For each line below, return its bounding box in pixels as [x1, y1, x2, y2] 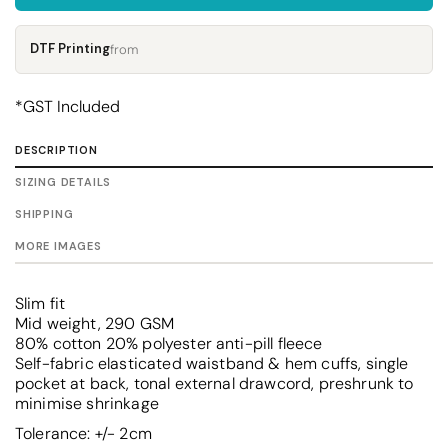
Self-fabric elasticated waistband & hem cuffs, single [15, 352, 409, 374]
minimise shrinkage [15, 392, 159, 414]
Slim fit [15, 292, 66, 314]
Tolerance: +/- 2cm [15, 422, 152, 444]
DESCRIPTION [15, 142, 98, 157]
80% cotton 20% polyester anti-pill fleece [15, 332, 323, 354]
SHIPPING [15, 206, 74, 221]
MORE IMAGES [15, 238, 102, 253]
